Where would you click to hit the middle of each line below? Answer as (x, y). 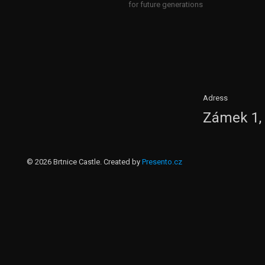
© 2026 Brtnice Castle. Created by (84, 162)
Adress (215, 98)
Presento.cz (162, 162)
